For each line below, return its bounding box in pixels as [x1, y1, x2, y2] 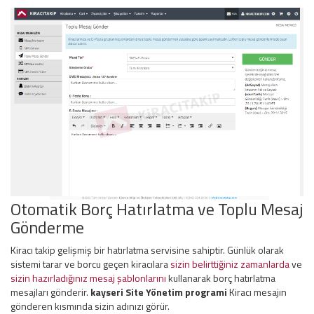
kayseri [90, 285, 125, 300]
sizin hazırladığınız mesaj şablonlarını [11, 271, 166, 286]
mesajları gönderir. [11, 285, 90, 300]
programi [183, 285, 227, 300]
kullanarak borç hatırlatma [166, 271, 275, 286]
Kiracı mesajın [227, 285, 287, 300]
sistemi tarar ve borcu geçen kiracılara [11, 257, 170, 272]
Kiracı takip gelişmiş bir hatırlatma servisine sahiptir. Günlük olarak [11, 243, 284, 258]
